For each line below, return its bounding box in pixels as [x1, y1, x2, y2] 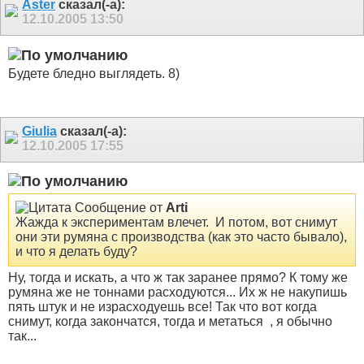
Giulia [22, 123, 57, 138]
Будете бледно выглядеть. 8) [8, 67, 180, 81]
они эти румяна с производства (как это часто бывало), [15, 229, 347, 244]
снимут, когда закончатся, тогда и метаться [8, 314, 266, 328]
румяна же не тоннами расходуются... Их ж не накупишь [8, 284, 347, 299]
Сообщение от [71, 200, 166, 214]
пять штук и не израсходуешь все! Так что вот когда [8, 299, 317, 314]
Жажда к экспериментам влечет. [15, 214, 212, 229]
